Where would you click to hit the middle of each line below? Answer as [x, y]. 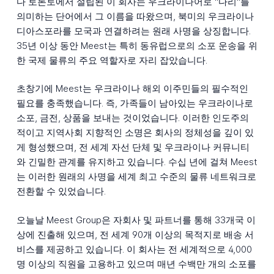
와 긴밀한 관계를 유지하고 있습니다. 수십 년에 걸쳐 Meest [137, 162]
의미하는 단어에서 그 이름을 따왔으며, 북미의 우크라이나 [135, 16]
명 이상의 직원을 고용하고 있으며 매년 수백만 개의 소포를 [136, 264]
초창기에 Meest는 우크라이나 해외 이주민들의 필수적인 [132, 89]
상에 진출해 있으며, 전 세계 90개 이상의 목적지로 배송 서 [135, 235]
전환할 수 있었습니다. [61, 191]
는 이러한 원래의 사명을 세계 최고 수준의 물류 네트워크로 [136, 177]
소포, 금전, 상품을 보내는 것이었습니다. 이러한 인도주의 [132, 118]
